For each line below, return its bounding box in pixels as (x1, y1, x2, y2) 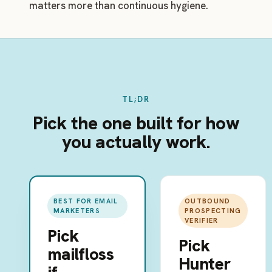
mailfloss (47, 243, 114, 265)
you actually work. (62, 130, 210, 154)
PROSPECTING (185, 206, 242, 215)
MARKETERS (53, 206, 100, 215)
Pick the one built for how (33, 111, 239, 135)
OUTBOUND (185, 197, 231, 205)
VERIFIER (185, 216, 219, 225)
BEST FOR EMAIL (53, 197, 118, 205)
